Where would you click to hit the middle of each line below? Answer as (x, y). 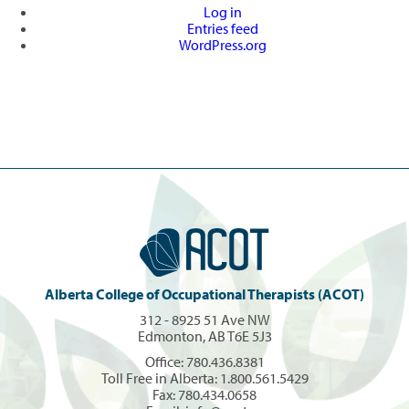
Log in (223, 11)
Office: (165, 361)
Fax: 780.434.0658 (204, 394)
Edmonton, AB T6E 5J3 (204, 336)
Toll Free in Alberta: (160, 378)
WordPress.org (223, 44)
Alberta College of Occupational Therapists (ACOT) (204, 294)
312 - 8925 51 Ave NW (204, 319)
